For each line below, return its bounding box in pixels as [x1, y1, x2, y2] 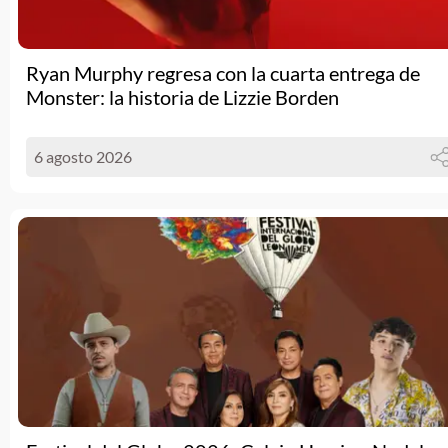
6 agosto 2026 [34, 147, 132, 166]
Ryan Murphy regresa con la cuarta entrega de [26, 61, 420, 85]
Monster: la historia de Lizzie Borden [26, 85, 339, 109]
